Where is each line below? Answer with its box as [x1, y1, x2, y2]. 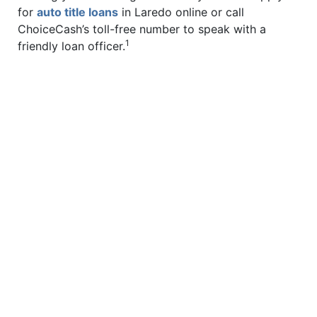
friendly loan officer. [18, 39, 125, 54]
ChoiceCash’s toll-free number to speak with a [18, 22, 266, 37]
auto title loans [37, 5, 118, 20]
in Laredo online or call [118, 5, 244, 20]
